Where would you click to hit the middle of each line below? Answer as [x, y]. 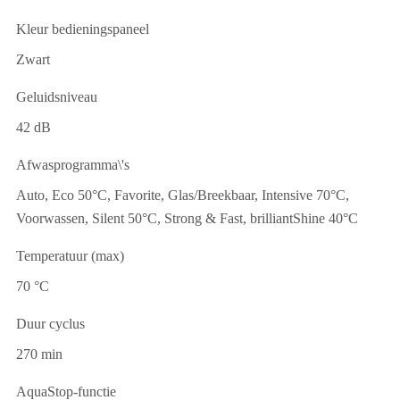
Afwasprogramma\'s [73, 165]
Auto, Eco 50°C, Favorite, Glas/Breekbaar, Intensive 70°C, [183, 196]
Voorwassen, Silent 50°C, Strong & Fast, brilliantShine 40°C [187, 219]
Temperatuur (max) [70, 256]
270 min [39, 354]
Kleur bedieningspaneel [83, 29]
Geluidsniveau [57, 97]
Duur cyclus [50, 324]
